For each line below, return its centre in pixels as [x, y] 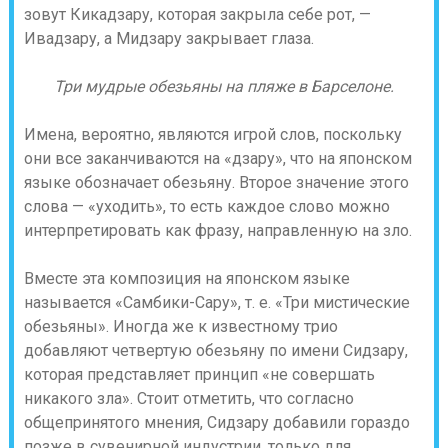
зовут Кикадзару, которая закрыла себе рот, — [197, 14]
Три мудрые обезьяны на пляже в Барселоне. [223, 86]
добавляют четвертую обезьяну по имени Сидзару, [215, 350]
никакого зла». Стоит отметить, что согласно [188, 398]
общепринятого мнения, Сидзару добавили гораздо [216, 422]
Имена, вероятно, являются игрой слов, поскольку [212, 134]
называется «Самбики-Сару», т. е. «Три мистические [216, 302]
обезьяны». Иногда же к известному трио [180, 326]
